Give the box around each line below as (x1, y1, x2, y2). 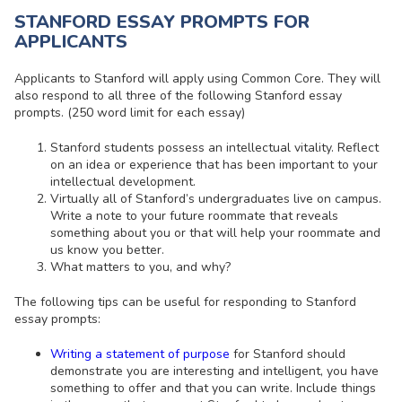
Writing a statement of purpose (50, 345, 230, 363)
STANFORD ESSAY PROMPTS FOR (14, 9, 310, 34)
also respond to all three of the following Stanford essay (14, 86, 342, 104)
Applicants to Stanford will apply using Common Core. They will (14, 69, 380, 87)
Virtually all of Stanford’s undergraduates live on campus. (50, 189, 381, 207)
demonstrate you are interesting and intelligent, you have (50, 362, 379, 380)
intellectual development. (50, 172, 196, 190)
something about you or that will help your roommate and (50, 223, 380, 241)
